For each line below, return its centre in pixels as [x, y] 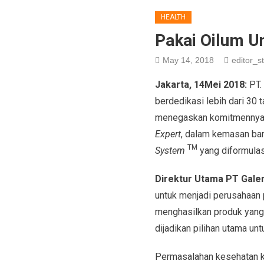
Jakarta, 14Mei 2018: [202, 84]
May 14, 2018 [188, 60]
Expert [168, 134]
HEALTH [173, 17]
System [171, 150]
